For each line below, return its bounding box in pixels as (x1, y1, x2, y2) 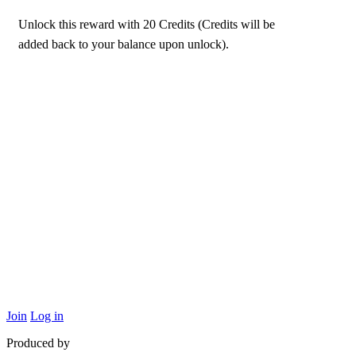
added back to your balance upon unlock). (18, 37, 229, 52)
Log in (30, 309, 64, 323)
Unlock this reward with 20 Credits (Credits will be (18, 17, 275, 32)
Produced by (6, 336, 70, 350)
